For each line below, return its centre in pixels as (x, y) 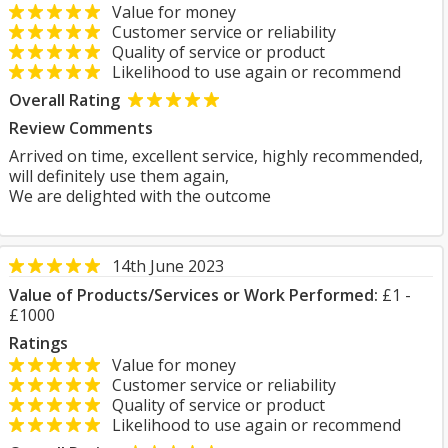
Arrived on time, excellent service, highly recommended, (216, 156)
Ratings (38, 343)
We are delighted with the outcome (140, 196)
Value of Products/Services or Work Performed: (193, 295)
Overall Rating (64, 100)
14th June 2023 (168, 266)
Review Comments (81, 128)
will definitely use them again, (119, 176)
